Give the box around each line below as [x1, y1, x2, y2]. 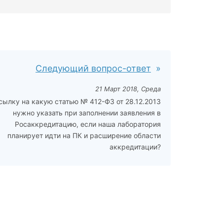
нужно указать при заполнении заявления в [13, 109, 161, 117]
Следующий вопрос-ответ [36, 63, 151, 74]
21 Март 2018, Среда [95, 85, 161, 93]
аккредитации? [110, 143, 161, 151]
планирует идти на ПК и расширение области [7, 131, 161, 140]
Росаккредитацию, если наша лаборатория [15, 120, 161, 128]
